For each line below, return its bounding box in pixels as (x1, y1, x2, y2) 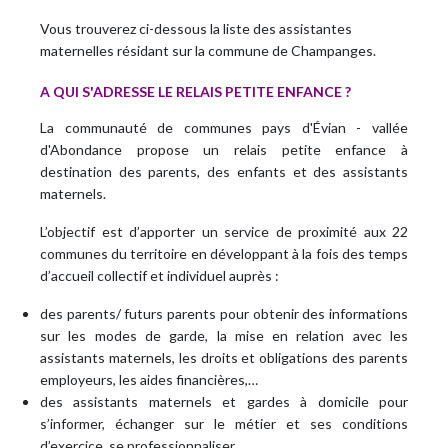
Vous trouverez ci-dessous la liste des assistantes (40, 20, 352, 38)
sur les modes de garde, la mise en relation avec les (40, 327, 408, 345)
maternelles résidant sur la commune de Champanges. (40, 42, 376, 60)
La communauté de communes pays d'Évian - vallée (40, 119, 408, 137)
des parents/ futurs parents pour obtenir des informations (40, 305, 408, 323)
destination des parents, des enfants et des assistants (40, 163, 408, 181)
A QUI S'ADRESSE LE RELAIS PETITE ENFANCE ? (40, 83, 351, 101)
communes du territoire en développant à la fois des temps (40, 245, 408, 263)
